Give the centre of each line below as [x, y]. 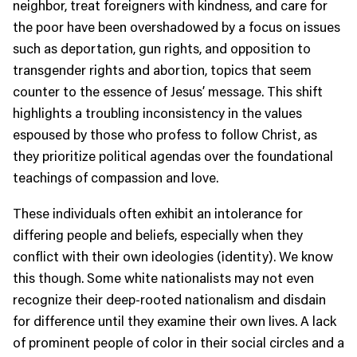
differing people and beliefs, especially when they [158, 235]
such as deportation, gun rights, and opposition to [162, 48]
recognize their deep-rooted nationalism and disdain [169, 299]
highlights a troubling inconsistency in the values [157, 113]
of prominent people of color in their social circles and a [178, 342]
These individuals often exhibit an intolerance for [158, 213]
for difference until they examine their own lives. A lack [175, 321]
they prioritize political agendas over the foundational [173, 156]
